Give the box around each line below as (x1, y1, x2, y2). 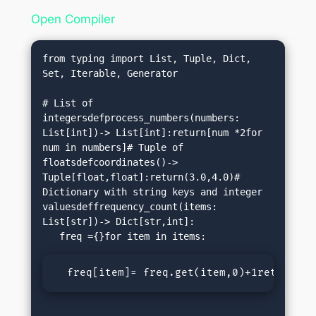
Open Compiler (30, 12, 115, 27)
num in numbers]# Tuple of (42, 142, 184, 154)
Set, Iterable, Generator (42, 68, 178, 80)
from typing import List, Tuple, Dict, (42, 53, 252, 65)
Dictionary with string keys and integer (42, 186, 263, 198)
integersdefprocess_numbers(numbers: (42, 112, 241, 124)
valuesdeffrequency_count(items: (42, 201, 218, 213)
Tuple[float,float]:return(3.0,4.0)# (42, 171, 241, 183)
